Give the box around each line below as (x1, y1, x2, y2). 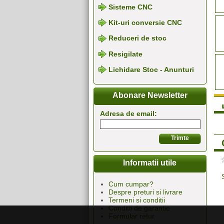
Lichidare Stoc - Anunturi (108, 65, 194, 74)
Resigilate (108, 50, 142, 58)
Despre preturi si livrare (108, 188, 182, 196)
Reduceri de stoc (108, 34, 166, 42)
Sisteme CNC (108, 3, 152, 11)
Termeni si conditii (108, 196, 165, 204)
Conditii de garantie (108, 204, 170, 212)
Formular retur (108, 212, 154, 220)
